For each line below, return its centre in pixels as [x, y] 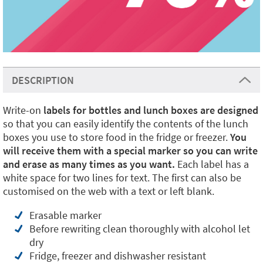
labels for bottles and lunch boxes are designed [151, 110]
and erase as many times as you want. [90, 164]
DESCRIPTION [43, 80]
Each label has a [213, 164]
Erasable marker [65, 215]
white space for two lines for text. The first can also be [122, 178]
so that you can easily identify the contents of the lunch [126, 124]
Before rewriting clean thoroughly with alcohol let [140, 229]
